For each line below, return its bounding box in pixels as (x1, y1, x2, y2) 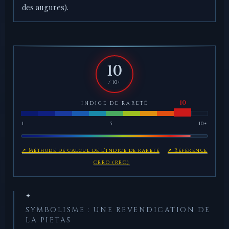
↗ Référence (168, 147, 208, 154)
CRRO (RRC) (93, 159, 130, 166)
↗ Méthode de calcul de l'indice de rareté (21, 147, 159, 154)
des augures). (22, 2, 68, 13)
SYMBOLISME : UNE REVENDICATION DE (26, 205, 211, 215)
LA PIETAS (26, 216, 72, 225)
